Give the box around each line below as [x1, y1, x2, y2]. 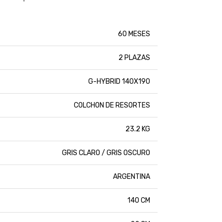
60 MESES [118, 30, 150, 39]
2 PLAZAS [118, 54, 150, 62]
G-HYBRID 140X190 [88, 77, 150, 86]
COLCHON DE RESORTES [74, 101, 150, 110]
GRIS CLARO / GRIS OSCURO [62, 149, 150, 158]
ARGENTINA [113, 172, 150, 181]
